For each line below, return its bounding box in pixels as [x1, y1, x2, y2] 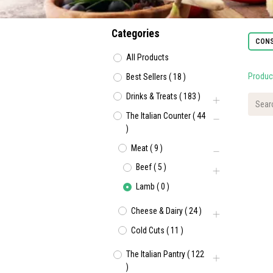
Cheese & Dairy [131, 205, 183, 216]
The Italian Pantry [126, 249, 185, 260]
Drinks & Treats [126, 91, 177, 101]
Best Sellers [126, 72, 167, 82]
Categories [112, 27, 160, 40]
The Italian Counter [126, 110, 191, 121]
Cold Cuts [131, 225, 165, 235]
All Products [126, 52, 169, 63]
